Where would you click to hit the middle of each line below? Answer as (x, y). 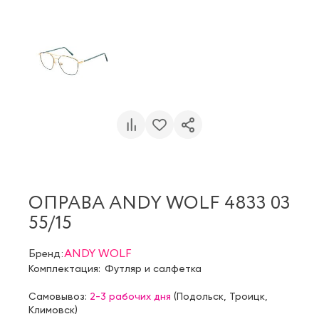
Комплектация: (64, 268)
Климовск (52, 309)
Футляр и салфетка (153, 268)
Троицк (247, 296)
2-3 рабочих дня (130, 296)
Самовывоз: (59, 296)
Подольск (200, 296)
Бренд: (46, 253)
